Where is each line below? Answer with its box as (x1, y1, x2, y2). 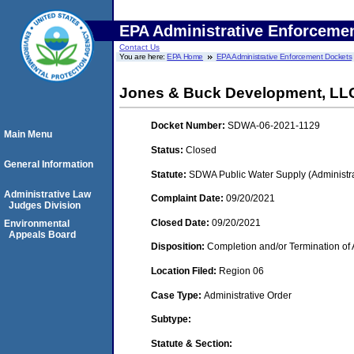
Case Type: (151, 289, 204, 301)
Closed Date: (151, 217, 212, 228)
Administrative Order (204, 289, 292, 301)
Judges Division (9, 200, 81, 211)
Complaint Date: (151, 193, 226, 205)
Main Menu (4, 129, 52, 140)
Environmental (4, 218, 70, 229)
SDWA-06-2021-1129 (228, 120, 320, 132)
